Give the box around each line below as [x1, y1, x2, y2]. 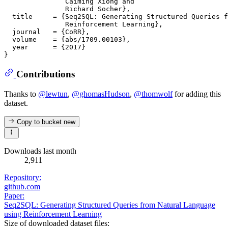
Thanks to [4, 89, 38, 98]
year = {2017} [4, 43, 85, 51]
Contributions [16, 68, 75, 79]
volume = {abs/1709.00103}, [4, 35, 130, 43]
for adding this [173, 89, 221, 98]
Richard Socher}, [4, 5, 130, 13]
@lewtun [38, 89, 68, 98]
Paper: [4, 191, 24, 201]
